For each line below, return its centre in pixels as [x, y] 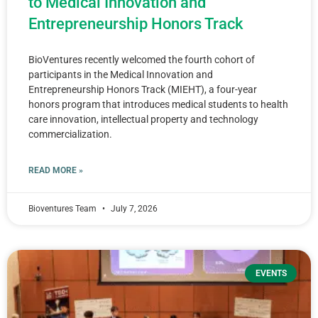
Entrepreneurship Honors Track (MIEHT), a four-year [143, 89]
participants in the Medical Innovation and [121, 75]
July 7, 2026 [133, 209]
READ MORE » [56, 170]
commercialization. [71, 134]
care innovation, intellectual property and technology [143, 119]
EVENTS [271, 274]
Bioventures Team [64, 209]
